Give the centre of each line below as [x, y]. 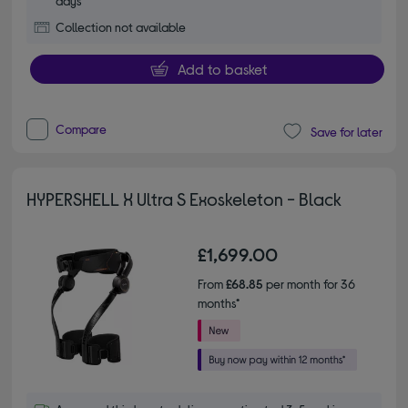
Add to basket [222, 69]
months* [219, 303]
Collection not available [121, 27]
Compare [82, 129]
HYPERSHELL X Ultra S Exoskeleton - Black [184, 199]
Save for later [346, 131]
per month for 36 [309, 284]
